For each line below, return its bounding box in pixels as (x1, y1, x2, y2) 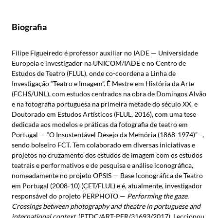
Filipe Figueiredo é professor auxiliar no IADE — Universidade (12, 49, 198, 57)
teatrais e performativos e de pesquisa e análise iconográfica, (12, 161, 193, 169)
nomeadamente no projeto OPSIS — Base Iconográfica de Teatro (12, 171, 203, 180)
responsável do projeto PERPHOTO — (12, 192, 127, 200)
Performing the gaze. (127, 192, 189, 200)
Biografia (12, 21, 47, 32)
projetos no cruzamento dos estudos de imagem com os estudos (12, 151, 202, 159)
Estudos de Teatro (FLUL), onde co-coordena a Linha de (12, 69, 176, 77)
